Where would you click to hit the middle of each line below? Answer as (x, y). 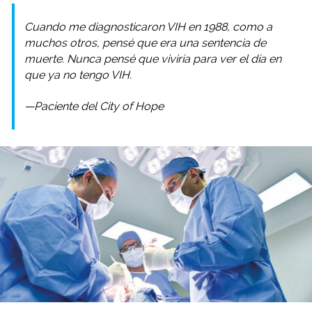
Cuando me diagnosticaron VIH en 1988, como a (148, 26)
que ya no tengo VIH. (78, 75)
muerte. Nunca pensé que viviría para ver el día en (153, 58)
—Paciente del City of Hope (94, 106)
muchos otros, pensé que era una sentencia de (145, 42)
